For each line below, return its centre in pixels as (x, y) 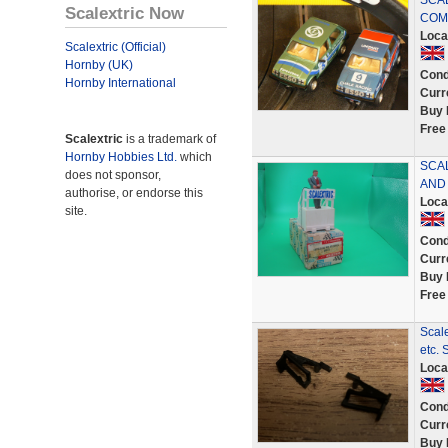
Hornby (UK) (99, 65)
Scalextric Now (124, 13)
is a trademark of (169, 139)
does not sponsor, (113, 175)
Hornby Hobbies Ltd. (121, 157)
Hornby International (120, 83)
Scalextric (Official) (115, 47)
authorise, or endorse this (134, 193)
